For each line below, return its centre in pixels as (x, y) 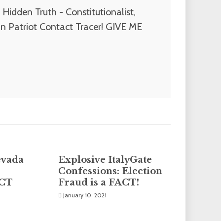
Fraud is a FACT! (99, 183)
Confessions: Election (110, 171)
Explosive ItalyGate (105, 160)
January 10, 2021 (85, 195)
